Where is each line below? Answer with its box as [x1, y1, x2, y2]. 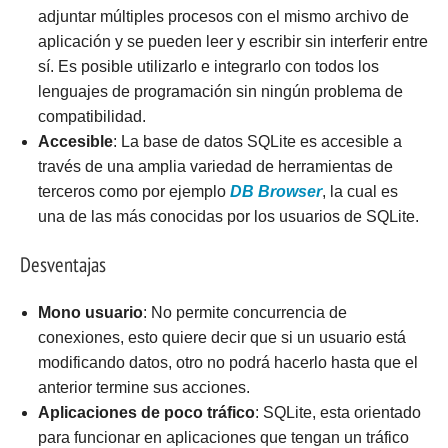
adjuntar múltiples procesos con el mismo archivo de [37, 8, 409, 26]
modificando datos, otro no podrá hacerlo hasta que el [37, 353, 418, 371]
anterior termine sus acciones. [37, 378, 250, 396]
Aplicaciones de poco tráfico [37, 403, 255, 421]
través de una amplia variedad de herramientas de [37, 158, 393, 176]
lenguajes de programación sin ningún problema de [37, 83, 403, 101]
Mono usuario [37, 303, 143, 321]
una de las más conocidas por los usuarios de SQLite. [37, 208, 419, 226]
